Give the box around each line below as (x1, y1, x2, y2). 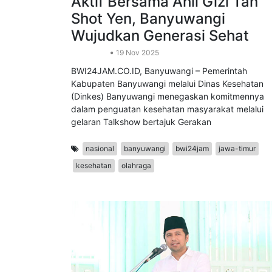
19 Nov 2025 (114, 84, 159, 94)
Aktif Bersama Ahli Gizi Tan (71, 29, 258, 47)
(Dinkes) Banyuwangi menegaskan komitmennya (71, 127, 264, 138)
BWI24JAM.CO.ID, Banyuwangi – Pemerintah (71, 102, 247, 113)
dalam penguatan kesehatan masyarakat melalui (71, 140, 263, 151)
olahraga (121, 197, 151, 207)
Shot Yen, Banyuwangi (71, 46, 225, 64)
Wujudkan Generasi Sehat (71, 63, 249, 81)
